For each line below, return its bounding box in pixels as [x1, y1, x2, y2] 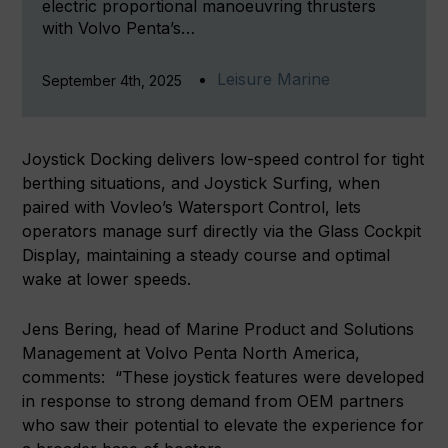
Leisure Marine [217, 69, 331, 90]
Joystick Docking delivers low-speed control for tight [22, 149, 425, 170]
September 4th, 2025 [42, 72, 183, 90]
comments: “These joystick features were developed [22, 367, 425, 388]
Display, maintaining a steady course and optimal [22, 245, 391, 266]
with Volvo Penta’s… [42, 18, 196, 39]
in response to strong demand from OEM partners [22, 391, 405, 412]
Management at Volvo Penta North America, [22, 343, 361, 364]
